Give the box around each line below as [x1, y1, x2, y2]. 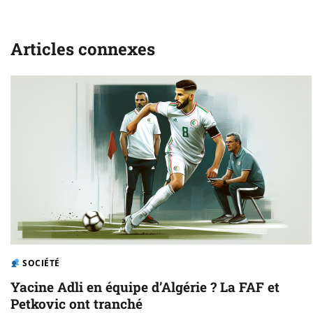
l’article [10, 25, 71, 48]
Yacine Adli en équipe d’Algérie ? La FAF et [10, 278, 279, 296]
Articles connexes [10, 37, 155, 60]
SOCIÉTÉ [20, 257, 60, 270]
